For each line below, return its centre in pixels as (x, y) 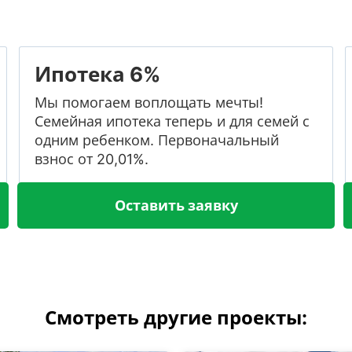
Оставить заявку (176, 205)
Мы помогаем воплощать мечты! (149, 102)
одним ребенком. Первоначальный (157, 140)
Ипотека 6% (97, 74)
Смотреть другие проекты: (176, 317)
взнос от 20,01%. (92, 159)
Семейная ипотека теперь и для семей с (172, 121)
